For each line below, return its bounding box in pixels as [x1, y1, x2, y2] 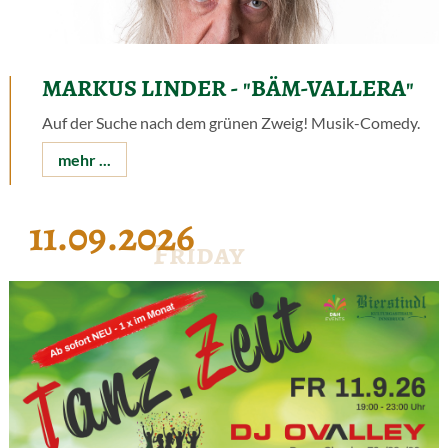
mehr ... [57, 149, 111, 169]
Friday [153, 234, 246, 275]
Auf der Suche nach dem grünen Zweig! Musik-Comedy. [41, 112, 420, 132]
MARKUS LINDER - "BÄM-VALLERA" [41, 71, 414, 104]
